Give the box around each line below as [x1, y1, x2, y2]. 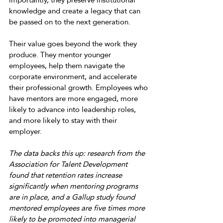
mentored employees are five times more [9, 201, 147, 215]
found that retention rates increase [9, 168, 124, 182]
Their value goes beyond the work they [9, 36, 139, 51]
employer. [9, 124, 44, 138]
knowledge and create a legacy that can [9, 3, 142, 18]
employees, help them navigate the [9, 58, 127, 73]
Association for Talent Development [9, 157, 129, 171]
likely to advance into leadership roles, [9, 102, 138, 116]
